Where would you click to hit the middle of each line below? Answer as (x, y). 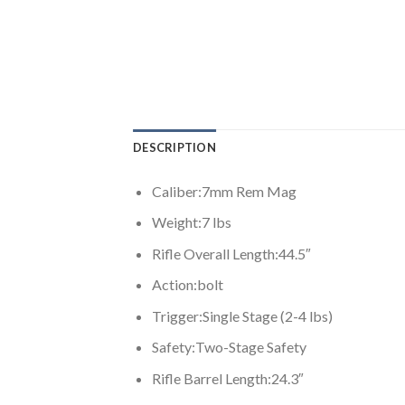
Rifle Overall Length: (215, 253)
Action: (174, 285)
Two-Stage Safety (250, 347)
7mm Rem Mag (249, 191)
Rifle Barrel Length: (211, 379)
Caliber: (176, 191)
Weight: (176, 222)
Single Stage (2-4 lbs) (267, 316)
